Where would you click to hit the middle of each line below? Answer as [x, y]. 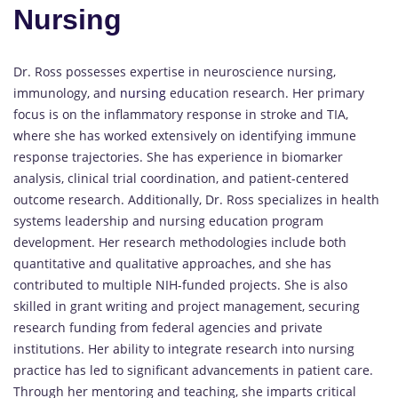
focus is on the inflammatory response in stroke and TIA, [181, 115]
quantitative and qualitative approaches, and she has [172, 264]
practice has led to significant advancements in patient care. [193, 370]
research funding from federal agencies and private [168, 328]
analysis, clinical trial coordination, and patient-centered [181, 179]
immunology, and [67, 93]
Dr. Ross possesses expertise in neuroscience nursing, [175, 72]
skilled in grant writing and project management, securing [187, 306]
